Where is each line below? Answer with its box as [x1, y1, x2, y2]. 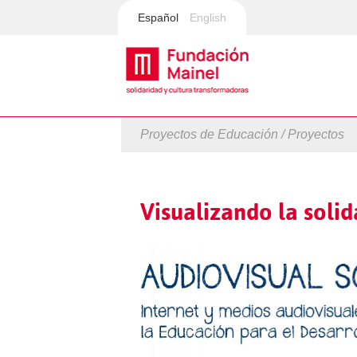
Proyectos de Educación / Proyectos [140, 127, 344, 142]
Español [138, 11, 178, 24]
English [190, 11, 226, 24]
